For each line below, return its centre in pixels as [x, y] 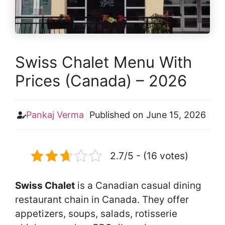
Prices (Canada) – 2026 [101, 81]
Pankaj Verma [55, 115]
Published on [118, 115]
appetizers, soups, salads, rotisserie [96, 214]
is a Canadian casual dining [138, 186]
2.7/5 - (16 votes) [149, 156]
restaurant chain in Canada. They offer [102, 200]
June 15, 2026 [176, 115]
